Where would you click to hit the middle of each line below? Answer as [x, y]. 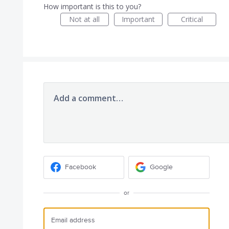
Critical [192, 19]
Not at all [85, 19]
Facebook [80, 167]
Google [162, 167]
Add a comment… [88, 98]
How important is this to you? [92, 6]
